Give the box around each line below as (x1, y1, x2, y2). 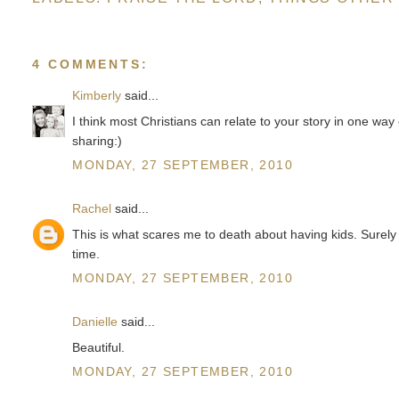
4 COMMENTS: (32, 56, 149, 71)
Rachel (72, 200, 112, 216)
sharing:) (72, 133, 123, 148)
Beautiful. (72, 340, 126, 355)
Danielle (72, 314, 118, 330)
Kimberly (72, 87, 122, 102)
